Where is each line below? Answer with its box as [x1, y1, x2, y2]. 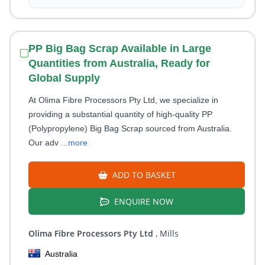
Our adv [28, 138, 61, 147]
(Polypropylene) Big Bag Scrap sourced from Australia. [28, 124, 232, 133]
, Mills [153, 228, 179, 239]
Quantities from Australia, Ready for [28, 57, 210, 69]
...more [61, 138, 88, 147]
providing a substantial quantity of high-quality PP [28, 109, 212, 119]
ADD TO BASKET [109, 169, 176, 180]
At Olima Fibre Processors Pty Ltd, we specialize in [28, 95, 218, 105]
